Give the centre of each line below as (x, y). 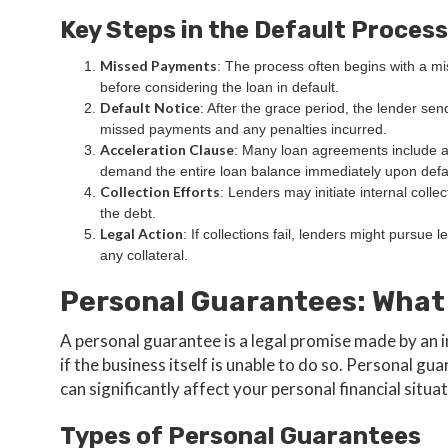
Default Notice (150, 107)
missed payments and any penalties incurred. (243, 129)
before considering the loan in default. (219, 87)
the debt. (128, 213)
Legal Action (141, 233)
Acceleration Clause (167, 149)
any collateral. (144, 255)
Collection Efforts (160, 191)
